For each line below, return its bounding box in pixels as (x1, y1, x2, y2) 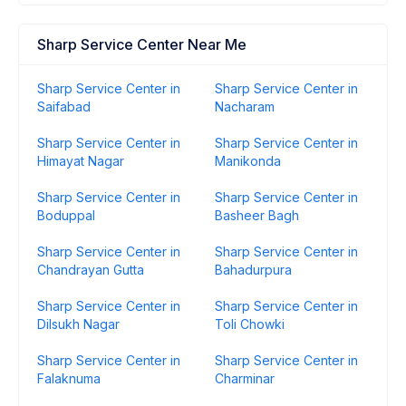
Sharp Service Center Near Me (37, 35, 246, 53)
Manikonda (215, 153, 281, 169)
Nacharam (215, 99, 275, 114)
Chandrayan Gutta (37, 262, 144, 277)
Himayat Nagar (37, 153, 124, 169)
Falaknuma (37, 371, 101, 386)
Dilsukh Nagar (37, 316, 120, 332)
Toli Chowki (215, 316, 285, 332)
